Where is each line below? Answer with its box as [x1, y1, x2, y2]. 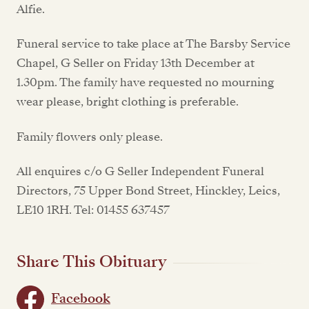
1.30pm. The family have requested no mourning [17, 74, 274, 91]
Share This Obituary [17, 250, 166, 273]
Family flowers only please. [17, 128, 166, 145]
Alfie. [17, 1, 45, 18]
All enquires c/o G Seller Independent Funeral [17, 163, 264, 180]
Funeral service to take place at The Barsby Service [17, 36, 290, 52]
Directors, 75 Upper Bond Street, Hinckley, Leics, [17, 183, 280, 199]
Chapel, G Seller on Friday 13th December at [17, 55, 255, 72]
